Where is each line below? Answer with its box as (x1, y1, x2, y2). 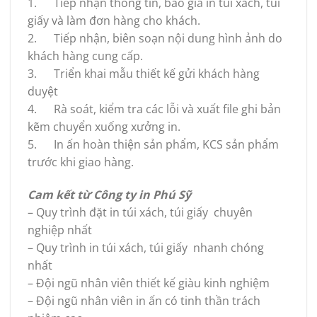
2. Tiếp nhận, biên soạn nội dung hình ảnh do (28, 30, 282, 46)
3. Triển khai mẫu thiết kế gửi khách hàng (28, 66, 260, 81)
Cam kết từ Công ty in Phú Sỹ (28, 186, 191, 202)
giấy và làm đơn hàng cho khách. (28, 13, 200, 28)
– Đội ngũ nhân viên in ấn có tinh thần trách (28, 292, 260, 309)
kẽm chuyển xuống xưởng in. (28, 119, 180, 134)
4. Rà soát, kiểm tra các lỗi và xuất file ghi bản (28, 101, 281, 117)
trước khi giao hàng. (28, 154, 134, 170)
